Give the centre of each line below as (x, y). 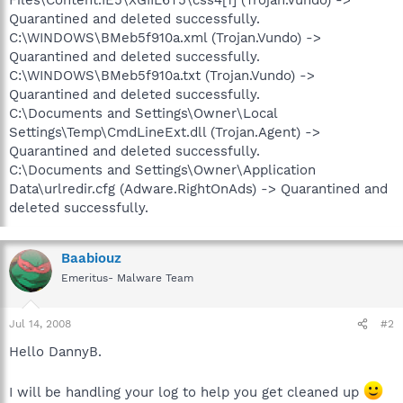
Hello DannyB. (55, 352)
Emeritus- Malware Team (127, 278)
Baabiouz (91, 258)
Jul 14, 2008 (40, 324)
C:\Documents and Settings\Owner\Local (143, 113)
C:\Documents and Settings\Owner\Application (162, 170)
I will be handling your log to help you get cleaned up (186, 392)
